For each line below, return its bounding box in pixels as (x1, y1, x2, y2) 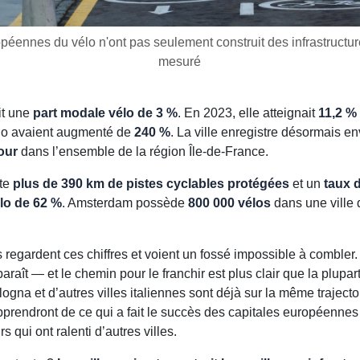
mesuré (158, 55, 202, 69)
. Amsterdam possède (61, 196, 188, 211)
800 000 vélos (187, 196, 271, 211)
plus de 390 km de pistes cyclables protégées (12, 177, 289, 191)
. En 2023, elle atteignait (177, 106, 318, 121)
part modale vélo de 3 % (32, 106, 178, 121)
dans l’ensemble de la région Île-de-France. (17, 145, 268, 159)
